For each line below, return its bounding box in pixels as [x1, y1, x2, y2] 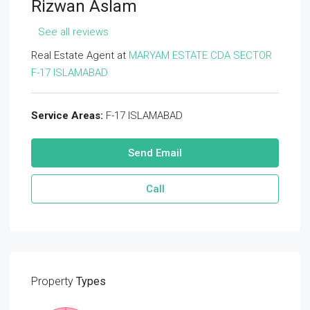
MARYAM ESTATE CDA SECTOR [129, 49, 272, 62]
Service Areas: [31, 109, 103, 122]
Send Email [128, 147, 182, 159]
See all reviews [38, 26, 109, 38]
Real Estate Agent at [31, 49, 129, 62]
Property [31, 275, 73, 288]
